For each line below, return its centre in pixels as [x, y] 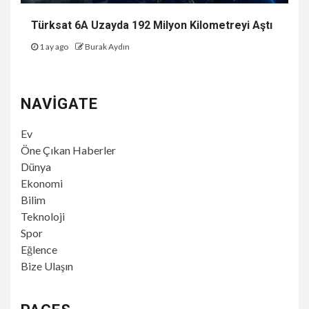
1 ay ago [54, 46]
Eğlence [39, 249]
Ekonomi [42, 183]
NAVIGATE [59, 103]
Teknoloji [43, 216]
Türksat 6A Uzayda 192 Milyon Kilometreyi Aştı [152, 25]
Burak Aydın [107, 46]
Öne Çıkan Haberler [68, 150]
